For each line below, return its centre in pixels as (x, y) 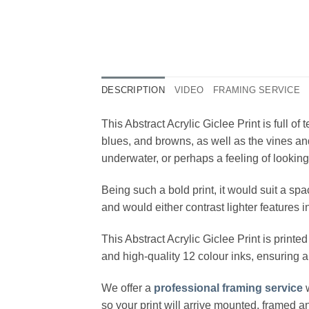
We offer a (126, 288)
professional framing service (228, 288)
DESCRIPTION (133, 90)
